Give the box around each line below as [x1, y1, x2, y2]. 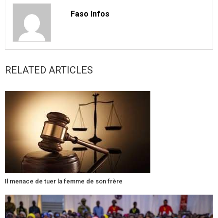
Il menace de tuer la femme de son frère [5, 178, 123, 185]
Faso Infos [71, 9, 110, 19]
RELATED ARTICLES [5, 64, 93, 76]
